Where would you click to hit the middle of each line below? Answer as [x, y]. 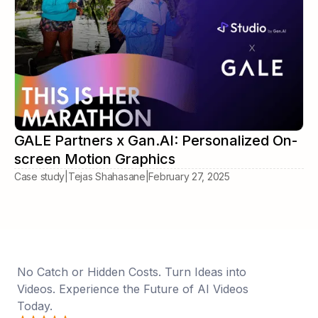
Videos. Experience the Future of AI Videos [133, 289]
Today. [35, 306]
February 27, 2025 [189, 176]
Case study [40, 176]
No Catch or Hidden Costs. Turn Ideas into [132, 272]
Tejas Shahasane [106, 176]
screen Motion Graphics [95, 159]
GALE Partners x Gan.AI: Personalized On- [156, 140]
